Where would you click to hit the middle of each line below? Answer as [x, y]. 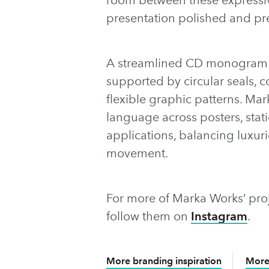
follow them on [149, 216]
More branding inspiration [164, 261]
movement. [137, 153]
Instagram [219, 216]
